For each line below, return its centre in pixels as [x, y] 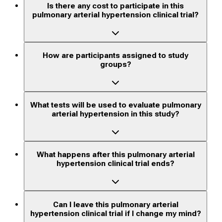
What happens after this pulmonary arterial [115, 155]
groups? [115, 65]
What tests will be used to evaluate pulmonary [115, 105]
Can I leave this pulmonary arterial [115, 204]
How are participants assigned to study [116, 56]
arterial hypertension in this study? [116, 114]
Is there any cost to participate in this [116, 6]
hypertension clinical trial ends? [116, 164]
